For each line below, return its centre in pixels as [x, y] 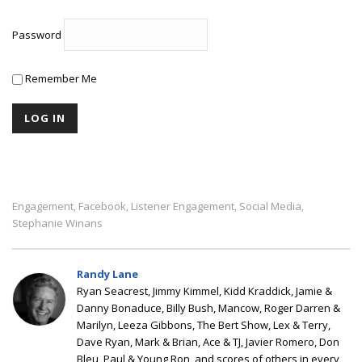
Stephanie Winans [57, 223]
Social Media [270, 206]
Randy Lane [107, 274]
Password [37, 35]
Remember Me [60, 78]
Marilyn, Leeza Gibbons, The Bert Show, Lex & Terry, [204, 324]
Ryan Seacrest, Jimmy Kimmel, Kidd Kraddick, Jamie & [204, 290]
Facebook [102, 206]
